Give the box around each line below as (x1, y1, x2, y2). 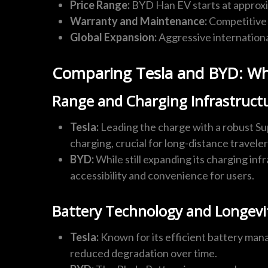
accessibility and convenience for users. (70, 169, 254, 182)
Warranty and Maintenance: (70, 14, 207, 28)
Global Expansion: (70, 31, 157, 44)
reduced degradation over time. (70, 246, 217, 260)
